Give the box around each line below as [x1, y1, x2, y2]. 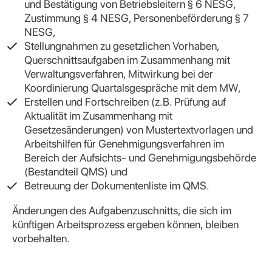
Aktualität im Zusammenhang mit [24, 109, 172, 122]
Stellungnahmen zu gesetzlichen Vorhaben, [24, 39, 219, 52]
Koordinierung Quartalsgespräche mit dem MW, [24, 81, 241, 94]
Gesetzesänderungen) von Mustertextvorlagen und [24, 123, 253, 136]
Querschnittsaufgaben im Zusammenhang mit [24, 53, 230, 66]
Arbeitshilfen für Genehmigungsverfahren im [24, 137, 224, 150]
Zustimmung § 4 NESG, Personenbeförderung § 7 [24, 12, 249, 24]
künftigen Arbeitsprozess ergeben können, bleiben [12, 218, 239, 231]
